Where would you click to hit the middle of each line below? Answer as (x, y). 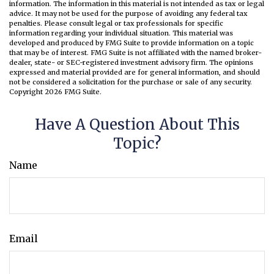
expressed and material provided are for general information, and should (135, 72)
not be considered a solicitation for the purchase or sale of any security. (131, 82)
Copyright (27, 92)
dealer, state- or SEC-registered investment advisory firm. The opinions (131, 63)
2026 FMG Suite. (73, 92)
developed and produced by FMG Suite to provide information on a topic (131, 43)
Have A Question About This (137, 125)
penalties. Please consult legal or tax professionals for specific (116, 24)
